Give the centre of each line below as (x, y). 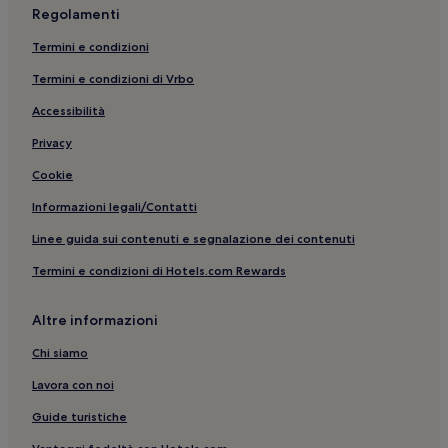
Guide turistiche (79, 416)
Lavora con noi (73, 384)
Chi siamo (60, 352)
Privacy (52, 142)
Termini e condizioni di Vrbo (113, 78)
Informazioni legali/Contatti (114, 206)
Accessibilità (68, 110)
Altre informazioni (95, 319)
